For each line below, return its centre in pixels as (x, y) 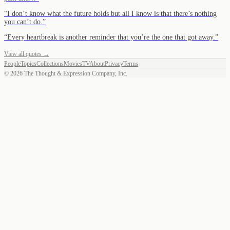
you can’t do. (23, 22)
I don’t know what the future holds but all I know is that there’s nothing (112, 13)
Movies (73, 63)
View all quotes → (27, 54)
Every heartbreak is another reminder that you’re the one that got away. (111, 37)
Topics (28, 63)
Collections (50, 63)
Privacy (114, 63)
